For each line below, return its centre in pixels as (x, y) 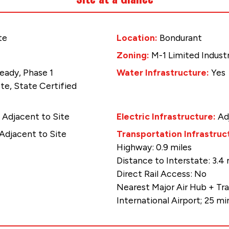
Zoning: (134, 55)
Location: (138, 38)
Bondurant (181, 38)
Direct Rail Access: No (162, 174)
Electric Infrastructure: (167, 117)
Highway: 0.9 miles (154, 147)
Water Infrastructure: (164, 73)
